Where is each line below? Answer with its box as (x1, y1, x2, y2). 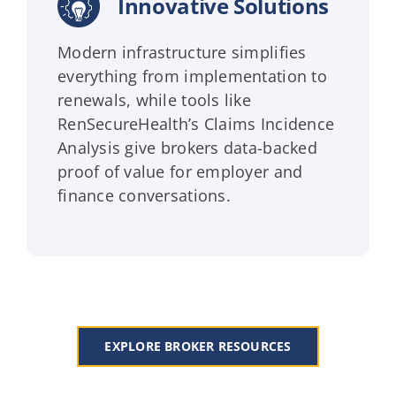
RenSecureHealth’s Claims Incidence (57, 112, 335, 134)
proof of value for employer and (57, 160, 303, 182)
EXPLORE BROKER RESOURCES (104, 337, 292, 354)
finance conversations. (57, 184, 231, 206)
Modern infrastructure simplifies (57, 41, 307, 63)
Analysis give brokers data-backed (57, 136, 317, 158)
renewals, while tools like (57, 88, 252, 110)
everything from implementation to (57, 65, 327, 87)
